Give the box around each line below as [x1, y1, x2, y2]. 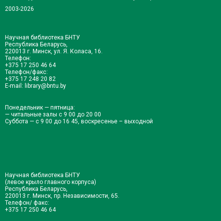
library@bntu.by [25, 82, 66, 89]
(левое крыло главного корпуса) [5, 179, 96, 185]
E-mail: [5, 82, 25, 89]
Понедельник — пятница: [5, 104, 75, 111]
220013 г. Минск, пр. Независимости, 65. [5, 192, 119, 199]
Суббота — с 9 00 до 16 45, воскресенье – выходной [5, 118, 153, 125]
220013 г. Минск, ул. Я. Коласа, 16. [5, 48, 103, 55]
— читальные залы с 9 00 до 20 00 [5, 111, 101, 118]
